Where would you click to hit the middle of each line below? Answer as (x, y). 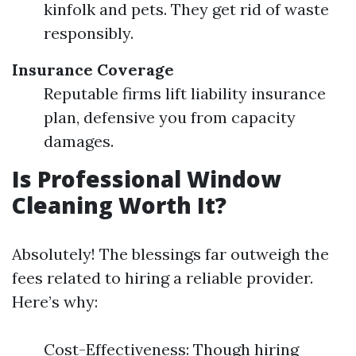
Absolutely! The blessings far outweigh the (170, 254)
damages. (79, 141)
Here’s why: (55, 302)
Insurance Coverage (93, 70)
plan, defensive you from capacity (170, 117)
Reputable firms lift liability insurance (185, 93)
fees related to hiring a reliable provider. (163, 278)
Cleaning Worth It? (119, 205)
